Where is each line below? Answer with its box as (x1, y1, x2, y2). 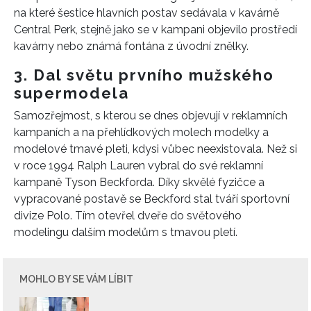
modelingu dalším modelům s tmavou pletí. (14, 226, 237, 239)
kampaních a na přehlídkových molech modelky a (14, 126, 269, 140)
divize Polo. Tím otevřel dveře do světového (14, 209, 242, 223)
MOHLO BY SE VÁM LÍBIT (19, 274, 133, 285)
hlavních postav (96, 6, 180, 20)
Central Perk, (14, 23, 81, 37)
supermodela (14, 84, 129, 103)
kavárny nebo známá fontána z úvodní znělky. (14, 40, 249, 53)
